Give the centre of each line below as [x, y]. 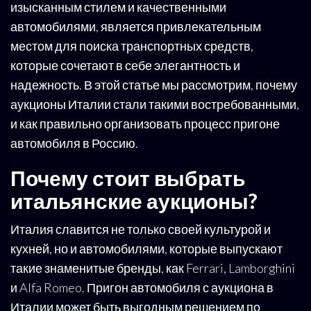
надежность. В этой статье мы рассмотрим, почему [154, 85]
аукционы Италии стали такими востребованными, [155, 104]
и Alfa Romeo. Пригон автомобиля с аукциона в [142, 288]
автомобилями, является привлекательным [136, 27]
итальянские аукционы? [134, 201]
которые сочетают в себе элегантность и [125, 66]
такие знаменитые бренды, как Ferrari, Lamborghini [153, 268]
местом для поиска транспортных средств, [132, 46]
